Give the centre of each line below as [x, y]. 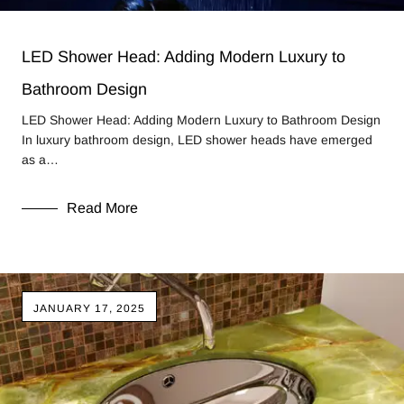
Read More [102, 208]
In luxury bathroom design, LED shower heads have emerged [197, 140]
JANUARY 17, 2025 [89, 308]
